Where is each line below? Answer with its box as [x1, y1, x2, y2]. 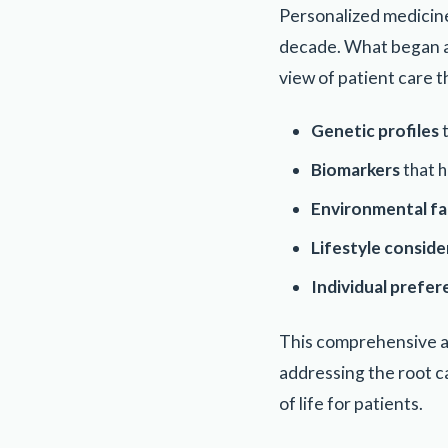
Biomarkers [311, 159, 400, 181]
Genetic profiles [311, 120, 439, 142]
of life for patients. [279, 393, 423, 415]
